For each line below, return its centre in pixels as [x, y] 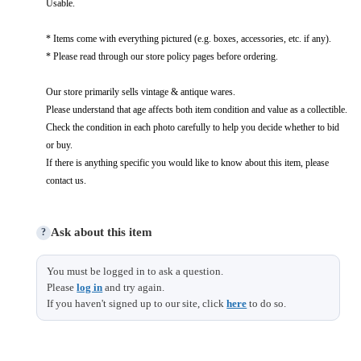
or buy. [59, 145]
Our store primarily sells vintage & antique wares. [140, 91]
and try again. [134, 287]
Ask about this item [102, 232]
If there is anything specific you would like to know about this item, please [187, 162]
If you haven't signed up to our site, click [137, 303]
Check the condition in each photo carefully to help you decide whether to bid [192, 127]
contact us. [66, 180]
